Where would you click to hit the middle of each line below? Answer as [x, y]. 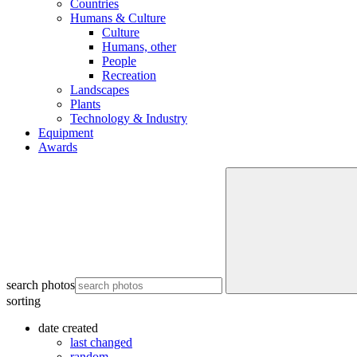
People [119, 61]
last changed [101, 342]
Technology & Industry [129, 118]
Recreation [129, 75]
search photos [41, 285]
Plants [85, 104]
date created [68, 328]
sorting [24, 301]
